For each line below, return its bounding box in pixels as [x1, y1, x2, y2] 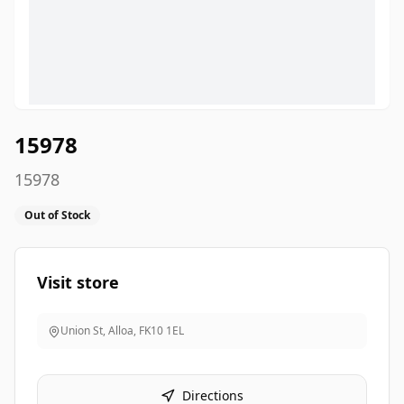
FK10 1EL [139, 323, 184, 338]
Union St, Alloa [60, 323, 133, 338]
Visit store [37, 271, 119, 293]
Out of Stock [24, 207, 90, 223]
